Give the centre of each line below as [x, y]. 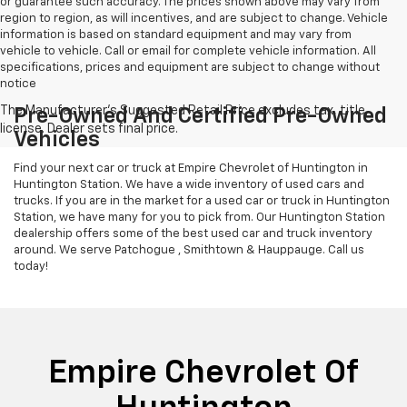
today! [31, 267]
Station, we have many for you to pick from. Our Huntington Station [199, 218]
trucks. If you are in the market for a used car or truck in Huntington [202, 202]
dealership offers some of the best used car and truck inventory [193, 234]
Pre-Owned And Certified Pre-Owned [200, 117]
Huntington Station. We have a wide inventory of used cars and [189, 185]
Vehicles [57, 140]
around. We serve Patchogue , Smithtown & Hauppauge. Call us [189, 251]
